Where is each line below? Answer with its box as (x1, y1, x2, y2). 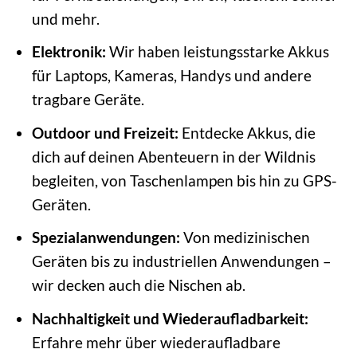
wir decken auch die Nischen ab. (31, 276, 245, 295)
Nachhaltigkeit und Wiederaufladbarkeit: (31, 308, 308, 328)
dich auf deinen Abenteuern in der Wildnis (31, 147, 316, 166)
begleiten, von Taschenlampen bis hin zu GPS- (31, 171, 337, 190)
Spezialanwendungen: (31, 228, 180, 247)
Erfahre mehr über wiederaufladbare (31, 332, 280, 351)
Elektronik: (31, 42, 106, 61)
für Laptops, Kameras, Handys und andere (31, 66, 312, 85)
